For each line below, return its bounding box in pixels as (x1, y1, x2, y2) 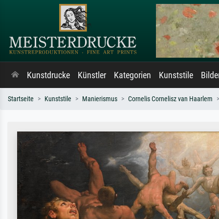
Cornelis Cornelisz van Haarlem (128, 95, 213, 103)
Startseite (8, 95, 34, 103)
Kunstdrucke (27, 70, 70, 80)
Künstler (78, 70, 106, 80)
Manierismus (82, 95, 117, 103)
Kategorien (114, 70, 151, 80)
